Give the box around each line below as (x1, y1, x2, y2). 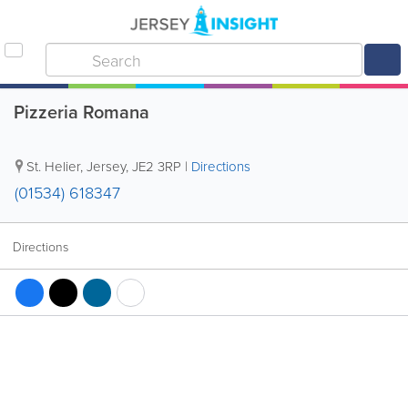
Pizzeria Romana (14, 98, 149, 125)
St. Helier (26, 157, 80, 176)
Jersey (87, 157, 126, 176)
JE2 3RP (132, 157, 181, 176)
